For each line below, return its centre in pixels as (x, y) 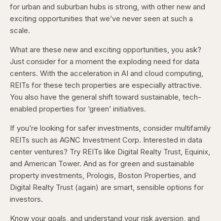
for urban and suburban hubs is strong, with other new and (108, 7)
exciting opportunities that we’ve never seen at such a (101, 19)
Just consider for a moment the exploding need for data (105, 62)
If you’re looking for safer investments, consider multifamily (110, 128)
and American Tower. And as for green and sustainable (102, 164)
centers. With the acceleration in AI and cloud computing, (107, 74)
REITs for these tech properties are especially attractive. (106, 85)
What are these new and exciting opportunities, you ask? (106, 50)
